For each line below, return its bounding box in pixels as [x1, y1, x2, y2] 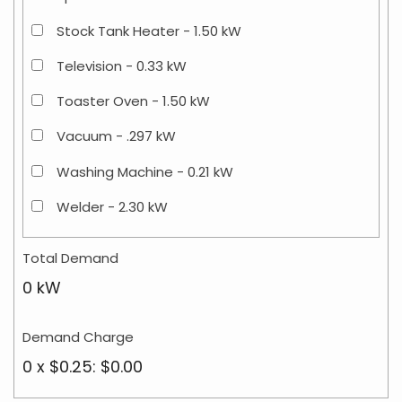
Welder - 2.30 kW [57, 197, 168, 216]
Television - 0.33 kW [57, 56, 187, 75]
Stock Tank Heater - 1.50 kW [57, 21, 241, 40]
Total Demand [22, 249, 118, 268]
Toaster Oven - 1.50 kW [57, 92, 210, 111]
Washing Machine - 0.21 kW [57, 162, 233, 181]
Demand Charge [22, 327, 134, 346]
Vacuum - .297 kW [57, 127, 176, 146]
